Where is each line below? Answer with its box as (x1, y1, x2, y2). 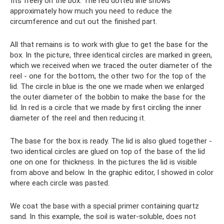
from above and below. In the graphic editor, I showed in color (10, 167, 213, 177)
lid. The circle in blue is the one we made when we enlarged (10, 81, 204, 91)
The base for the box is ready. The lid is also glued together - (10, 136, 212, 145)
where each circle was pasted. (10, 178, 109, 187)
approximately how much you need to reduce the (10, 6, 172, 15)
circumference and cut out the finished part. (10, 16, 157, 26)
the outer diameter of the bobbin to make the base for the (10, 92, 205, 101)
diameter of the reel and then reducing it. (10, 113, 145, 122)
